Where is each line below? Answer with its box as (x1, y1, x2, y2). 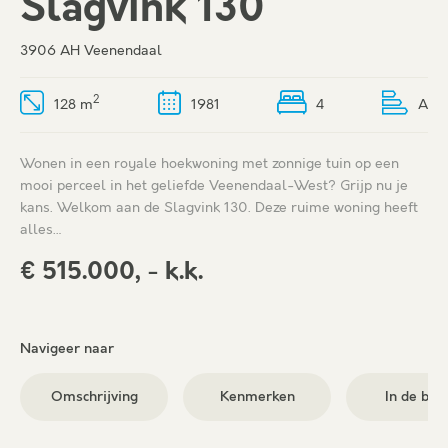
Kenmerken (219, 389, 295, 406)
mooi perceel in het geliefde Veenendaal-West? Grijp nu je (20, 178, 408, 195)
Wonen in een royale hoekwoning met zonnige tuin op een (20, 156, 399, 173)
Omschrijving (50, 389, 138, 406)
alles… (20, 222, 63, 239)
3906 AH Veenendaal (20, 43, 162, 60)
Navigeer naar (20, 341, 114, 358)
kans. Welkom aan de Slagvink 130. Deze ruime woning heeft (20, 200, 418, 217)
